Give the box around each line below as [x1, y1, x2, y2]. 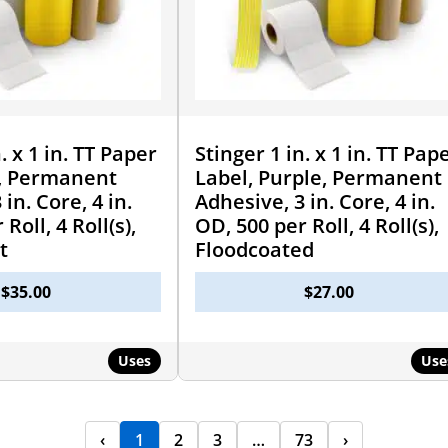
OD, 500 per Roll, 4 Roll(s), [194, 211, 439, 239]
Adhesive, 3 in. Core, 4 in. [194, 187, 435, 215]
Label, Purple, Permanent [194, 163, 442, 191]
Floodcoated [194, 235, 314, 263]
